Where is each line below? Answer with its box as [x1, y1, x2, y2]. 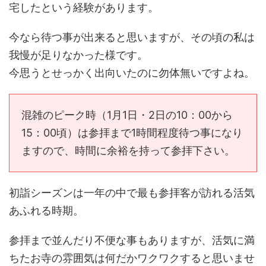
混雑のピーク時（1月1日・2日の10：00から [21, 109, 233, 122]
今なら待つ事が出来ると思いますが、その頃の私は [9, 31, 255, 44]
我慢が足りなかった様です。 [9, 49, 148, 62]
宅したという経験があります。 [9, 1, 159, 14]
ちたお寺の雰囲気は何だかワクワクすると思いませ [9, 252, 255, 265]
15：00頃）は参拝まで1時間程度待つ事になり [21, 126, 243, 140]
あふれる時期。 [9, 204, 84, 217]
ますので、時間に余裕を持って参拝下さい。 [21, 144, 235, 157]
